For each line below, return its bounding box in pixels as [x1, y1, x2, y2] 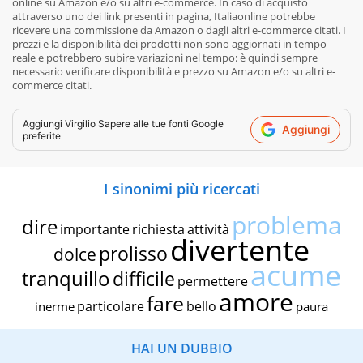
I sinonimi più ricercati [103, 178, 260, 199]
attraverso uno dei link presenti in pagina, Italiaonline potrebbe [12, 8, 315, 23]
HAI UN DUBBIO [130, 339, 233, 357]
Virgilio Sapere [65, 117, 130, 130]
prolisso [99, 240, 168, 267]
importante [59, 220, 130, 238]
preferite [23, 129, 61, 142]
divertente [170, 229, 310, 270]
